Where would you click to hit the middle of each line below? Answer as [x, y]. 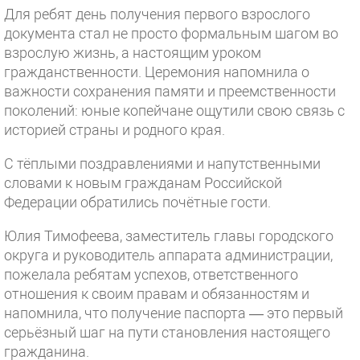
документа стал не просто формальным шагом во [171, 33]
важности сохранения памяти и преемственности [170, 91]
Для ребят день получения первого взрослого [157, 14]
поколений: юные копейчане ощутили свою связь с [174, 110]
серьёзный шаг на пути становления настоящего [167, 332]
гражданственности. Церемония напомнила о [157, 72]
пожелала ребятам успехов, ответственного [151, 274]
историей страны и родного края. [115, 130]
